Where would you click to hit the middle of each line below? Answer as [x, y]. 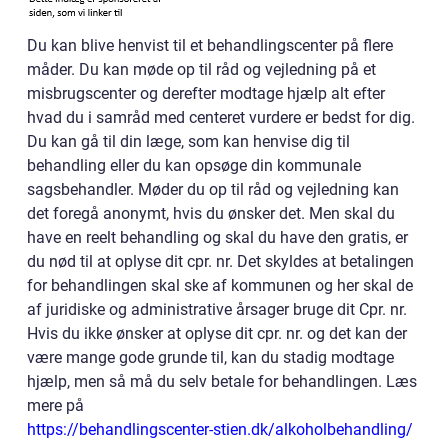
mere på [55, 405]
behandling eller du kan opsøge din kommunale [194, 165]
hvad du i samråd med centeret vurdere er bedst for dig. [221, 117]
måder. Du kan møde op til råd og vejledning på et [201, 69]
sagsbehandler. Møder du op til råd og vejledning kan [213, 189]
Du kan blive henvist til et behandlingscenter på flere [210, 45]
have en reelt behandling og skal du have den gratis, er [217, 237]
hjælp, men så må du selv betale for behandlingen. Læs [222, 381]
